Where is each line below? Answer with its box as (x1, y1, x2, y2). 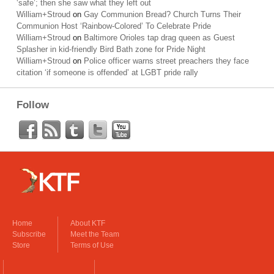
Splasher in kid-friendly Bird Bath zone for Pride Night (17, 45, 206, 54)
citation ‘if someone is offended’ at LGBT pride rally (17, 68, 198, 77)
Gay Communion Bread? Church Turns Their (84, 10, 241, 19)
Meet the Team (70, 230, 119, 239)
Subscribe (12, 230, 46, 239)
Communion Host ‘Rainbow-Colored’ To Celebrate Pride (17, 21, 211, 31)
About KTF (70, 219, 105, 228)
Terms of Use (70, 241, 114, 250)
